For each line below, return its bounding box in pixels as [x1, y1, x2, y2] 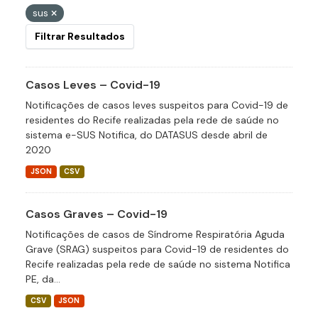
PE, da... [26, 273, 60, 285]
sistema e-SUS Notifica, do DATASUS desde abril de [26, 128, 268, 141]
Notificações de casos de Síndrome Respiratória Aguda [26, 228, 285, 241]
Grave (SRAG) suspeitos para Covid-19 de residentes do [26, 243, 289, 256]
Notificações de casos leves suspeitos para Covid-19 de [26, 99, 288, 111]
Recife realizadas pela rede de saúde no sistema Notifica [26, 258, 290, 270]
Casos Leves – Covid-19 [26, 77, 160, 92]
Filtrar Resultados [35, 30, 125, 43]
